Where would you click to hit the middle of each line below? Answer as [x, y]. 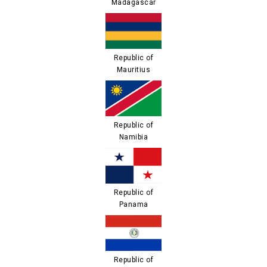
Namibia [133, 137]
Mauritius [133, 70]
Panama [133, 204]
